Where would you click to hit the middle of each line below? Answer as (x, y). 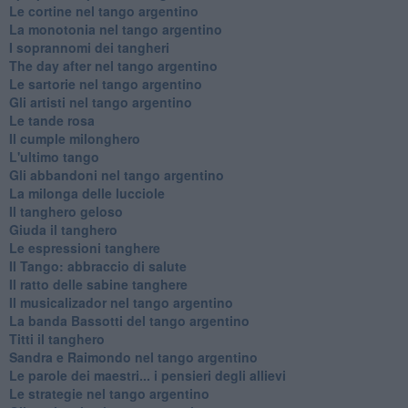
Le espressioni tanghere (84, 247)
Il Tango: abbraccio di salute (97, 265)
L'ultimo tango (54, 156)
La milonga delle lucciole (87, 193)
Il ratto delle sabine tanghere (98, 284)
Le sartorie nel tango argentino (105, 83)
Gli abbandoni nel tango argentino (116, 174)
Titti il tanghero (56, 338)
